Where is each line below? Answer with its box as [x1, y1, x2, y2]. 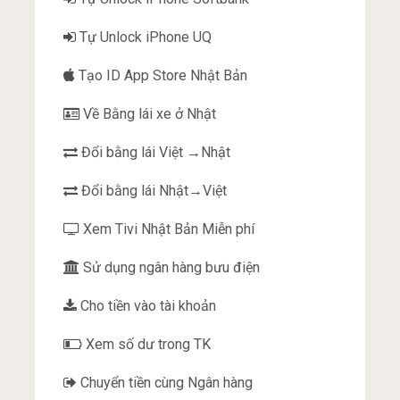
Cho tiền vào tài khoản [77, 297, 217, 314]
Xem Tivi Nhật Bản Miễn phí [79, 221, 255, 237]
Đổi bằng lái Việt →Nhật [78, 144, 231, 161]
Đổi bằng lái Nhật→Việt [78, 182, 228, 199]
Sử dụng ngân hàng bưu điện [79, 259, 261, 276]
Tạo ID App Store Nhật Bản [75, 67, 248, 84]
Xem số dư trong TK [82, 336, 212, 353]
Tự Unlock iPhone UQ [76, 29, 212, 46]
